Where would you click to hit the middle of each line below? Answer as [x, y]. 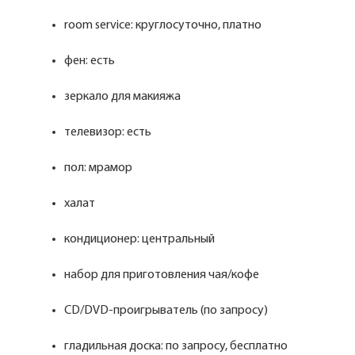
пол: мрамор [99, 168]
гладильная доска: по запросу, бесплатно [177, 346]
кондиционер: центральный [141, 239]
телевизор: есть [109, 132]
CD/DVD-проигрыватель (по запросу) [167, 311]
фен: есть [91, 61]
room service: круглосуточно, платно [164, 25]
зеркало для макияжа [124, 97]
